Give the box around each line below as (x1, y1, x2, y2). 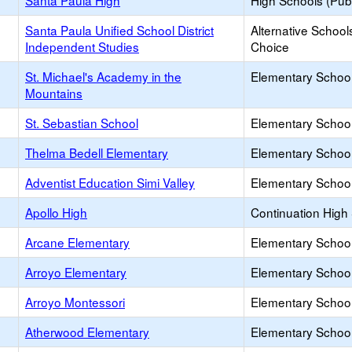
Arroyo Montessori (25, 293, 125, 310)
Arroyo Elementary (25, 263, 126, 280)
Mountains (25, 84, 82, 101)
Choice (251, 38, 289, 55)
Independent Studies (25, 38, 139, 55)
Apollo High (25, 203, 87, 221)
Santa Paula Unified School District (25, 21, 214, 38)
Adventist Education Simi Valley (25, 174, 195, 191)
